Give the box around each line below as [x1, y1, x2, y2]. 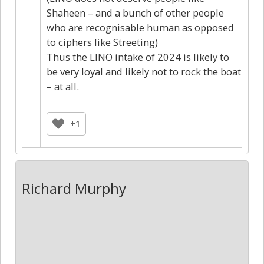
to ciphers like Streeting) [47, 35, 158, 49]
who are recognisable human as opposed [47, 20, 234, 34]
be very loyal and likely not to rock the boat [47, 64, 241, 78]
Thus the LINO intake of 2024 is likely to [47, 49, 229, 64]
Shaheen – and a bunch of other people [47, 5, 224, 19]
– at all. [47, 79, 79, 93]
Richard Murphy [22, 178, 126, 198]
